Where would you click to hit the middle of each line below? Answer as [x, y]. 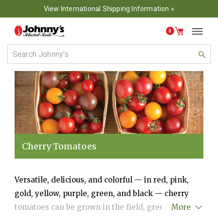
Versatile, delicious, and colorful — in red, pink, [102, 180]
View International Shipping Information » [109, 9]
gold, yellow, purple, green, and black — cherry [102, 194]
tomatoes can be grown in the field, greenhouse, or [109, 207]
